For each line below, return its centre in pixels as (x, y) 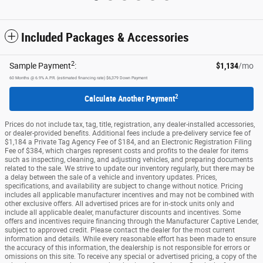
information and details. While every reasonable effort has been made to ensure (130, 239)
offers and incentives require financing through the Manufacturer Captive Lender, (131, 222)
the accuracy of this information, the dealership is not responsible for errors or (127, 248)
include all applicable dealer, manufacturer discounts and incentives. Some (123, 213)
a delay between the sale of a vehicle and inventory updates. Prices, (111, 178)
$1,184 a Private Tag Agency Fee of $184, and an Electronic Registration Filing (128, 142)
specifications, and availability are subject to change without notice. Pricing (124, 186)
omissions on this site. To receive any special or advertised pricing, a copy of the (131, 257)
